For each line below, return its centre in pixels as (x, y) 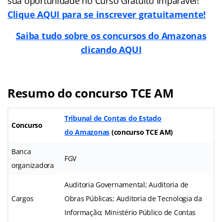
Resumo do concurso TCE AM (91, 93)
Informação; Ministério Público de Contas (130, 212)
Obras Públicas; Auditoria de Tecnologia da (133, 198)
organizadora (33, 165)
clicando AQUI (111, 49)
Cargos (23, 198)
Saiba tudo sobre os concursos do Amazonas (111, 35)
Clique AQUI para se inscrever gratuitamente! (107, 14)
